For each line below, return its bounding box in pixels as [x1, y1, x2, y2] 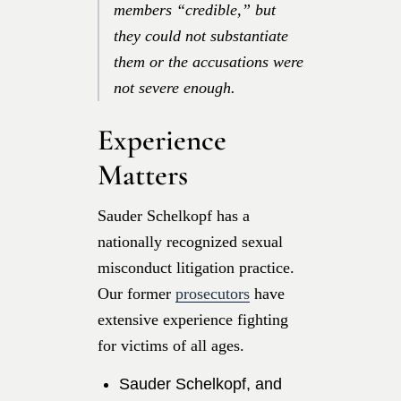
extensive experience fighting [98, 310, 288, 328]
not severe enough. [114, 78, 235, 97]
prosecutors [175, 284, 250, 303]
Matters [98, 157, 188, 192]
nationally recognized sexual [98, 232, 283, 251]
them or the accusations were [114, 52, 303, 71]
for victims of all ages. [98, 336, 244, 354]
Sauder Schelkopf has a [98, 206, 250, 225]
